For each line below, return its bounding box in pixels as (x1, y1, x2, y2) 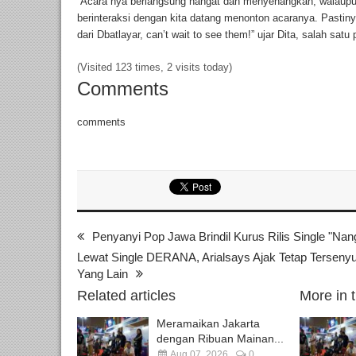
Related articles (77, 288, 176, 304)
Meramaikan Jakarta (157, 317, 260, 331)
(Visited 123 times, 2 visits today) (77, 61, 232, 74)
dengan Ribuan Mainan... (157, 332, 284, 346)
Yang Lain (77, 267, 128, 281)
